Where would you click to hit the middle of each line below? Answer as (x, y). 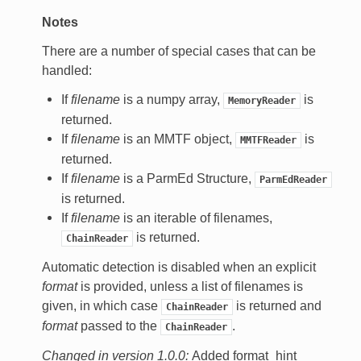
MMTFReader (268, 141)
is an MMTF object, (177, 139)
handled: (66, 71)
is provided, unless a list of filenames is (190, 287)
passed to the (118, 326)
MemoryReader (261, 101)
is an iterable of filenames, (196, 218)
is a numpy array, (171, 100)
